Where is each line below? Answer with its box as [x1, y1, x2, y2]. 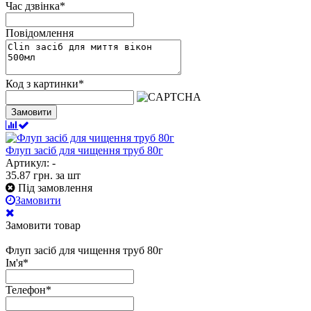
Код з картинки [6, 78, 78, 90]
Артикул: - [6, 157, 56, 169]
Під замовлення [18, 182, 92, 194]
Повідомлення [6, 27, 74, 40]
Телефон [6, 284, 46, 296]
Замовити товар [6, 219, 81, 232]
